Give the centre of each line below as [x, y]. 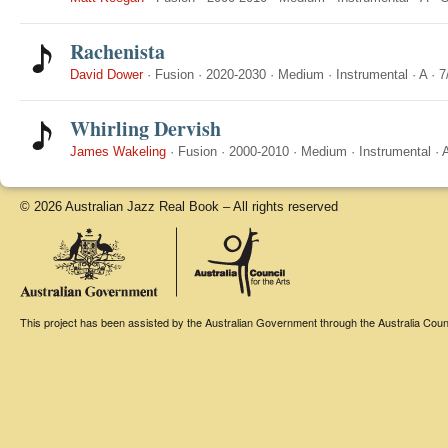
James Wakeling [118, 151]
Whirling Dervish [145, 128]
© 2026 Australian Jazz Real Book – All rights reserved [179, 206]
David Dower [106, 74]
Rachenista [117, 51]
